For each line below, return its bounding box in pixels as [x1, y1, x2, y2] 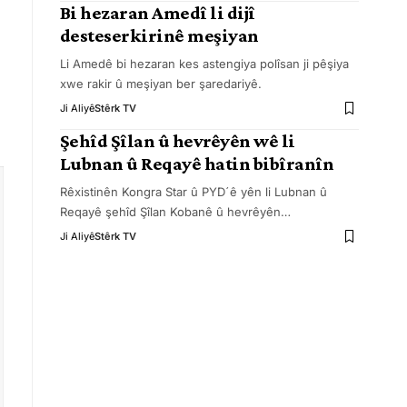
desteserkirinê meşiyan [59, 25, 259, 46]
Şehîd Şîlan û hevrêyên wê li [59, 130, 295, 152]
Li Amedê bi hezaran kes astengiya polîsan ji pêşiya [59, 56, 349, 71]
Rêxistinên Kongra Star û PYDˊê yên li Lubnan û [59, 184, 327, 199]
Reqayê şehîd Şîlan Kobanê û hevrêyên [59, 204, 281, 219]
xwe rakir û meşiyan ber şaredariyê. [59, 76, 262, 91]
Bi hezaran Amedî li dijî [59, 2, 255, 24]
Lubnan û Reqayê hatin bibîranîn [59, 153, 334, 174]
